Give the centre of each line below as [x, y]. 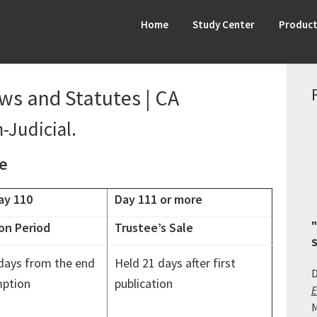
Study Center [224, 24]
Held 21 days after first [175, 263]
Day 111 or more [158, 199]
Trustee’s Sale [154, 227]
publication [144, 283]
